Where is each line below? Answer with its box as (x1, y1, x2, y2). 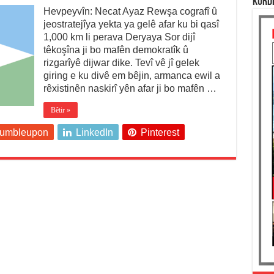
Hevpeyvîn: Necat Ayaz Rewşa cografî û (43, 6, 217, 17)
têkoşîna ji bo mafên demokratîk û (43, 45, 188, 56)
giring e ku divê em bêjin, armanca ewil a (43, 70, 220, 81)
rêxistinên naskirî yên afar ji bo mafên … (43, 83, 217, 94)
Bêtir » (50, 106, 70, 115)
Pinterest (140, 127, 179, 138)
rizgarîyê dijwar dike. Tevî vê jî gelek (43, 57, 199, 68)
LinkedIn (75, 127, 113, 138)
